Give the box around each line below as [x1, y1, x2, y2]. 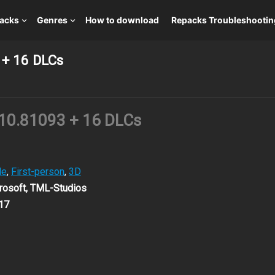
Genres [37, 15, 68, 25]
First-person [11, 166, 64, 177]
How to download [85, 15, 159, 25]
